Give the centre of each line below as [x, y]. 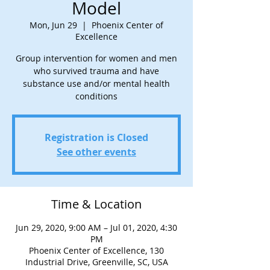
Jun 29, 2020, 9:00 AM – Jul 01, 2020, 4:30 [96, 228]
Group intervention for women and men [96, 58]
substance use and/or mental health [96, 83]
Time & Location [96, 204]
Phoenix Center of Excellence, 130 [96, 250]
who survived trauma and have [96, 71]
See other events [96, 152]
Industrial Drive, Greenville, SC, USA [96, 262]
